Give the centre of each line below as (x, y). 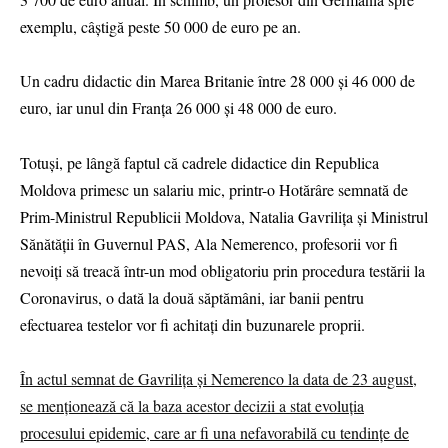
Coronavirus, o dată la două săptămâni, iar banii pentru (192, 297)
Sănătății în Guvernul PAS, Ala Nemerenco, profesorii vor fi (209, 243)
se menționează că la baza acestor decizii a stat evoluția (192, 405)
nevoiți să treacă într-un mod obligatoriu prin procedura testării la (222, 270)
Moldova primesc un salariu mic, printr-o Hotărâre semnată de (214, 189)
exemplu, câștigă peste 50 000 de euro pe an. (160, 27)
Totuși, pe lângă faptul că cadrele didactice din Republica (199, 162)
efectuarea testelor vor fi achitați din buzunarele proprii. (192, 324)
